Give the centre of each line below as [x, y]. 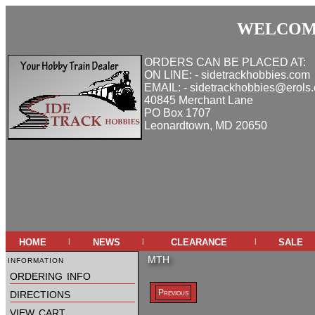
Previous [173, 292]
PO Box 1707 [178, 113]
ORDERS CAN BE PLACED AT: [225, 62]
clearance [199, 241]
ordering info [50, 275]
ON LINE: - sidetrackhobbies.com [227, 75]
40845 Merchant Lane [199, 100]
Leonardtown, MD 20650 [206, 126]
